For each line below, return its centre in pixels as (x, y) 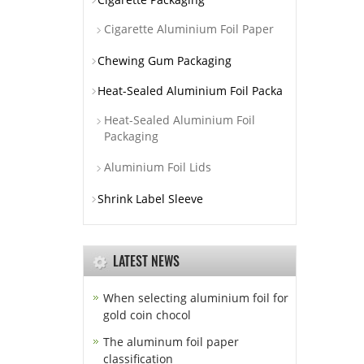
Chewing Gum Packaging (165, 61)
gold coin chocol (147, 315)
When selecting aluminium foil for (196, 298)
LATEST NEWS (146, 261)
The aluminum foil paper (171, 342)
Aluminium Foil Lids (158, 167)
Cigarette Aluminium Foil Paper (189, 29)
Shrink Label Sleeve (150, 199)
